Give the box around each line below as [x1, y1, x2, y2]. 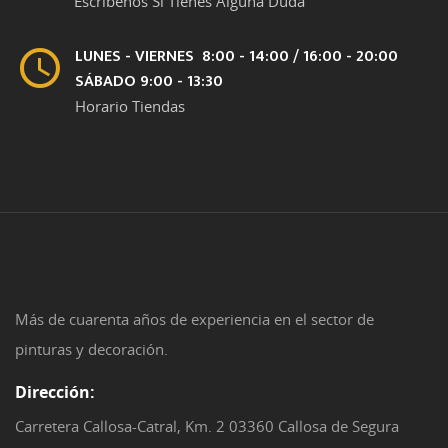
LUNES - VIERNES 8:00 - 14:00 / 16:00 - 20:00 [75, 43, 398, 71]
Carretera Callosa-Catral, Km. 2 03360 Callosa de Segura [15, 416, 399, 437]
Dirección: [15, 381, 95, 404]
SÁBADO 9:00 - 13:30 [75, 68, 223, 96]
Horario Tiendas [75, 96, 185, 117]
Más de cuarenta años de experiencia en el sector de [15, 309, 374, 330]
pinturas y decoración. [15, 339, 168, 360]
